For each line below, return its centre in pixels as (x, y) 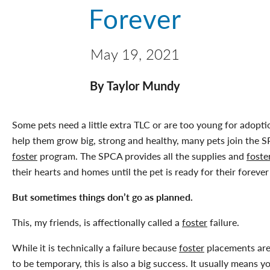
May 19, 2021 (135, 53)
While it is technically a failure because (96, 247)
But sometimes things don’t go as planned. (102, 196)
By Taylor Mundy (135, 85)
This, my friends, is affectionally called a (97, 222)
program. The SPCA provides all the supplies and (142, 155)
